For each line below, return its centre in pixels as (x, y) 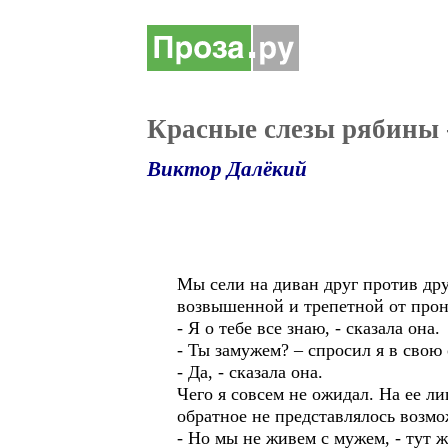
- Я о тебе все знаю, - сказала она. (308, 328)
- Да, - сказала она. (250, 372)
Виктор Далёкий (227, 169)
